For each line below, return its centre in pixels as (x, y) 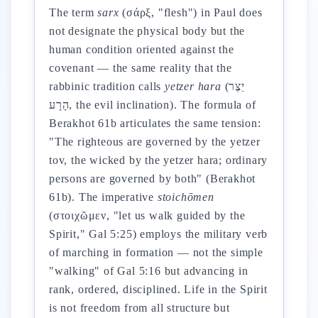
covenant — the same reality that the (141, 68)
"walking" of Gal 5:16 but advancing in (149, 271)
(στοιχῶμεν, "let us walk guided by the (147, 215)
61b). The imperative (103, 197)
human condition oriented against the (142, 49)
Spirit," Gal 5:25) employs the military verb (159, 234)
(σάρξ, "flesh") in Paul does (191, 12)
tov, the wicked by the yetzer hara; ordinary (159, 160)
